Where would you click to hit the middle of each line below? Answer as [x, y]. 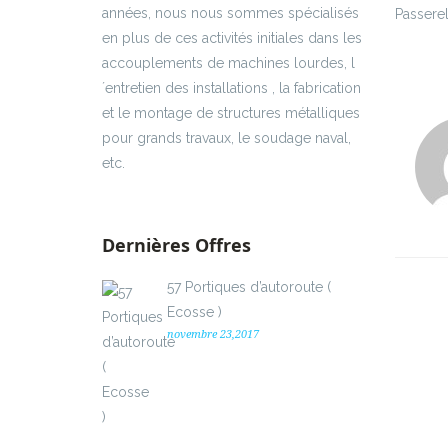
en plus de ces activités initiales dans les [232, 37]
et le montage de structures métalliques [231, 112]
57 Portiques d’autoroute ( [249, 286]
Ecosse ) [194, 311]
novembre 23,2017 [213, 334]
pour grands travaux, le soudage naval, [226, 137]
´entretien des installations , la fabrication [231, 87]
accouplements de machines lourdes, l [228, 62]
